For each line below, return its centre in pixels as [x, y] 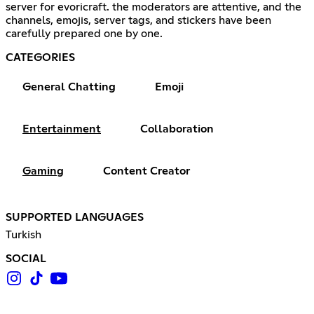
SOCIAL [26, 258]
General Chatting [69, 87]
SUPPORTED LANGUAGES [75, 217]
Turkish [23, 234]
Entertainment [62, 129]
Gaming [43, 171]
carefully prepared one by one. [84, 33]
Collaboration [177, 129]
